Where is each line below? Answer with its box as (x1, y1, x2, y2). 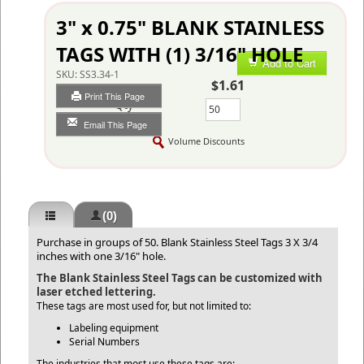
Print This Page (84, 89, 147, 102)
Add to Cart (262, 55, 316, 71)
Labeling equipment (69, 321, 158, 335)
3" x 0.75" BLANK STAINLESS (56, 14, 324, 41)
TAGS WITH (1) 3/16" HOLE (56, 41, 303, 67)
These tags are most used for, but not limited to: (37, 299, 251, 313)
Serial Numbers (69, 335, 140, 349)
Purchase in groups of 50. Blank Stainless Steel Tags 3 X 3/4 (37, 235, 318, 249)
